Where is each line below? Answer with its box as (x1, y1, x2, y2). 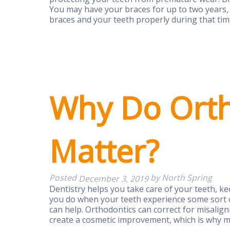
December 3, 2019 (79, 173, 148, 185)
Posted (49, 172, 79, 184)
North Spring (162, 172, 212, 184)
